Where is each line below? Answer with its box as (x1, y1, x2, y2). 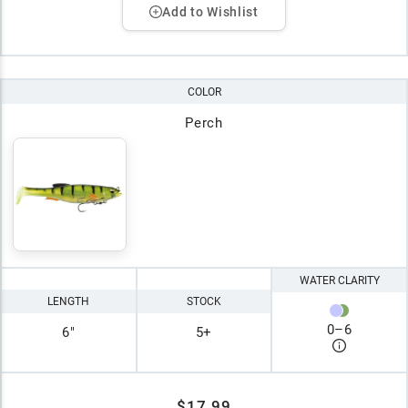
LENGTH (47, 294, 90, 308)
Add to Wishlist (162, 4, 259, 19)
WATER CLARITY (299, 273, 380, 287)
